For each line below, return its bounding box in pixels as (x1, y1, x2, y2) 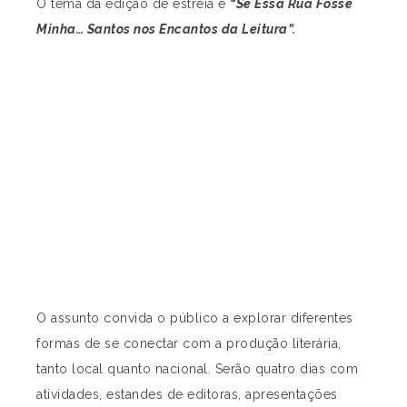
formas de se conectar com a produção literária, (36, 335, 342, 351)
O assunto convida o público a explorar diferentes (36, 310, 353, 325)
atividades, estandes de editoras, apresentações (36, 386, 338, 402)
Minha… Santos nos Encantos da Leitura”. (36, 21, 296, 36)
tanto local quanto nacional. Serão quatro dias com (36, 361, 358, 376)
